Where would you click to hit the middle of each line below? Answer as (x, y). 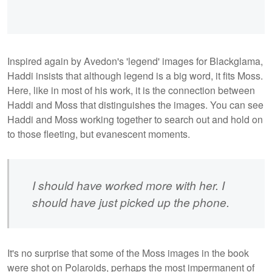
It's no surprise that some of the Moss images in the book (128, 253)
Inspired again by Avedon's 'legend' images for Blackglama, (135, 61)
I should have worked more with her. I (129, 185)
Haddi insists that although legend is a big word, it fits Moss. (135, 76)
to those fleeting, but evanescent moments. (100, 134)
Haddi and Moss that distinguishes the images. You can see (135, 105)
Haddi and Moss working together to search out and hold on (135, 120)
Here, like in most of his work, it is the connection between (131, 90)
